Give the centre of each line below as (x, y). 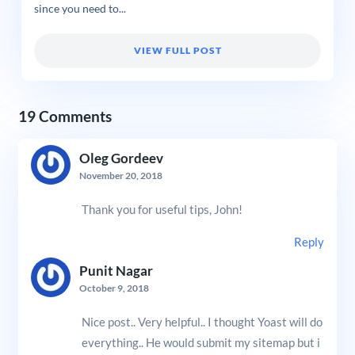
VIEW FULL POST (177, 51)
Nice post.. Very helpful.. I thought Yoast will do (202, 321)
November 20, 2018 (120, 175)
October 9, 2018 (114, 288)
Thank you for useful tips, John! (162, 209)
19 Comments (65, 116)
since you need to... (80, 9)
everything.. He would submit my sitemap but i (200, 342)
